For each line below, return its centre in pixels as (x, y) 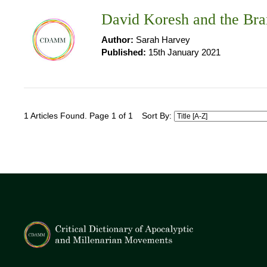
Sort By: (158, 116)
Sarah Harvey (162, 40)
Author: (117, 40)
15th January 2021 (183, 52)
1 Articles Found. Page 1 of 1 (78, 116)
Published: (124, 52)
